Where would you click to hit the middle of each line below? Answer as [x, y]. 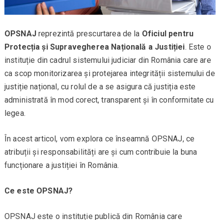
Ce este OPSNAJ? [39, 191]
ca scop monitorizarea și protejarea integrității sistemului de [110, 74]
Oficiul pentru [168, 34]
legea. [15, 113]
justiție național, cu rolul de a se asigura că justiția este [100, 87]
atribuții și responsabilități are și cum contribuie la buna [101, 152]
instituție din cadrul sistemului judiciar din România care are [108, 60]
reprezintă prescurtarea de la [89, 34]
